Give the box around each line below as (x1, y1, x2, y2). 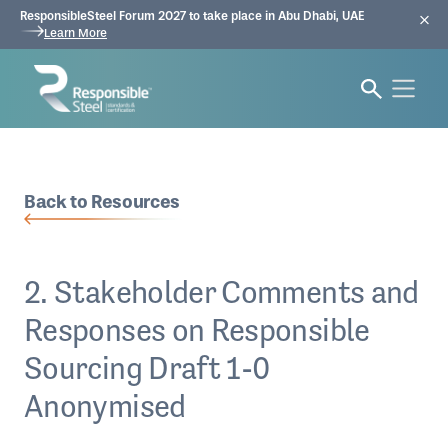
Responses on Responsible (24, 311, 370, 348)
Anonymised (24, 387, 186, 424)
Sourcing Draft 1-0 (24, 349, 270, 386)
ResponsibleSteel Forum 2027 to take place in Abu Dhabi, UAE (20, 9, 377, 23)
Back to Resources (24, 190, 180, 213)
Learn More (44, 26, 107, 40)
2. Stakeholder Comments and (24, 273, 419, 310)
